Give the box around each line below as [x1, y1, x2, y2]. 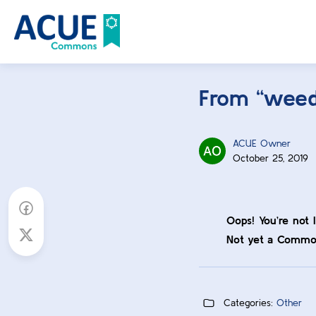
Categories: [224, 297, 273, 308]
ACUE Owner [233, 138, 291, 149]
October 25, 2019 [233, 152, 308, 164]
